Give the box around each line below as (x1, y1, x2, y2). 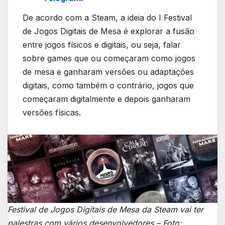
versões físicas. (23, 107, 83, 118)
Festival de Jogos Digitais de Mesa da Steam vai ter (8, 204, 203, 214)
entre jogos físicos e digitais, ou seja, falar (23, 40, 181, 50)
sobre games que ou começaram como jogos (23, 53, 195, 64)
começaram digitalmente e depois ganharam (23, 94, 190, 104)
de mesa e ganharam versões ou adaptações (23, 67, 194, 77)
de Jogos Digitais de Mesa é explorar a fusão (23, 26, 194, 37)
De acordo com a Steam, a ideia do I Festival (23, 13, 192, 23)
